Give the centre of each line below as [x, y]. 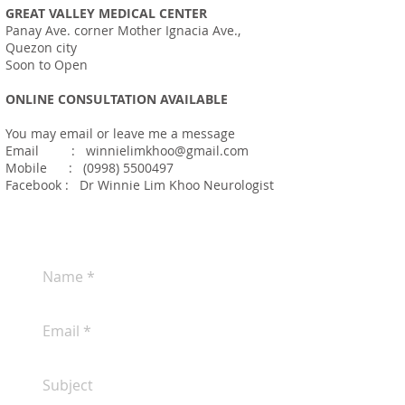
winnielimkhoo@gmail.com [167, 151]
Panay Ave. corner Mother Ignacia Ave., [123, 30]
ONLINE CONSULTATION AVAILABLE [117, 99]
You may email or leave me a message [122, 133]
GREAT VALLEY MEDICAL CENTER [106, 13]
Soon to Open [47, 65]
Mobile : [44, 168]
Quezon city [41, 47]
